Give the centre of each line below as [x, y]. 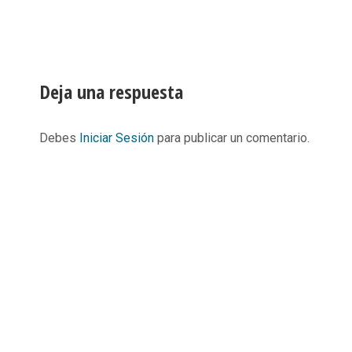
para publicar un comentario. [233, 138]
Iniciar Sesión [118, 138]
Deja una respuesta [111, 92]
